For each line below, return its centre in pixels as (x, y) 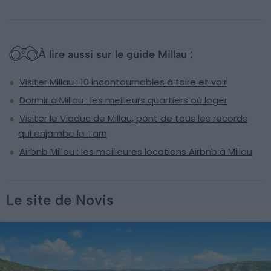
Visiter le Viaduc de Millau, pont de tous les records (133, 119)
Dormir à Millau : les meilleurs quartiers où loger (123, 100)
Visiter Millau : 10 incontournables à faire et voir (123, 82)
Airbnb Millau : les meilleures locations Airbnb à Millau (136, 152)
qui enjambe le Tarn (63, 134)
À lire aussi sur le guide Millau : (116, 55)
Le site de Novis (60, 200)
